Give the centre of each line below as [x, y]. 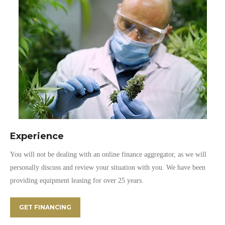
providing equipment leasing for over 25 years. [77, 181]
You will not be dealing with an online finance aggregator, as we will [108, 154]
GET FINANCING [45, 207]
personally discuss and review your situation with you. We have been [108, 167]
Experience [37, 136]
